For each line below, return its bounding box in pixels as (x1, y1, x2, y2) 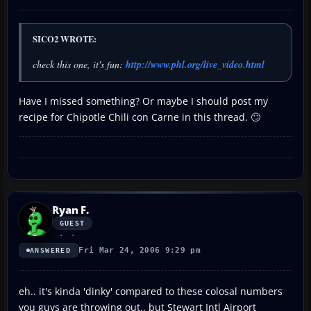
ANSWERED (30, 246, 72, 254)
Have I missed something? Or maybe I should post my (19, 94, 268, 108)
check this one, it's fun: (33, 57, 126, 71)
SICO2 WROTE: (33, 32, 96, 45)
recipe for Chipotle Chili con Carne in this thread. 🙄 (19, 110, 260, 124)
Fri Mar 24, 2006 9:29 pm (78, 245, 201, 255)
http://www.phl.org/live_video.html (126, 57, 264, 72)
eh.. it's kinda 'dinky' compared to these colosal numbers (19, 284, 283, 298)
